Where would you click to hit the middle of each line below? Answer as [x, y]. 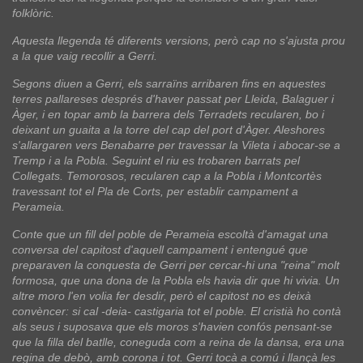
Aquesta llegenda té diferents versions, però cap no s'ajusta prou [179, 41]
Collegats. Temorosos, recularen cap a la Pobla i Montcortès [167, 176]
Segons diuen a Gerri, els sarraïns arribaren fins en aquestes [169, 84]
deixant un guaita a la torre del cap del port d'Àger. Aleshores [169, 130]
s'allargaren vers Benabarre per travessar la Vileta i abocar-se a [176, 145]
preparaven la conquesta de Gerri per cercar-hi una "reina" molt [176, 265]
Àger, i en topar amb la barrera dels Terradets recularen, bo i [168, 115]
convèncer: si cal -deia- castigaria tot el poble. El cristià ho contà [177, 312]
